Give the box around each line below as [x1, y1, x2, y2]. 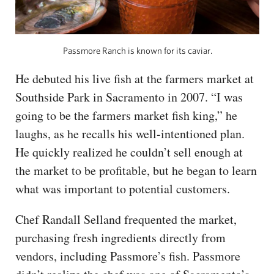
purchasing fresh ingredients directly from [15, 229, 226, 246]
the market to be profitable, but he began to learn [15, 161, 257, 179]
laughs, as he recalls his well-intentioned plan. [15, 125, 245, 142]
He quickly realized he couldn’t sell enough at [15, 143, 243, 160]
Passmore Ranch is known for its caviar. [62, 45, 212, 56]
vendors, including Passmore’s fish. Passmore [15, 247, 240, 264]
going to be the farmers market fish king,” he [15, 106, 237, 124]
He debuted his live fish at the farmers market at [15, 70, 254, 87]
